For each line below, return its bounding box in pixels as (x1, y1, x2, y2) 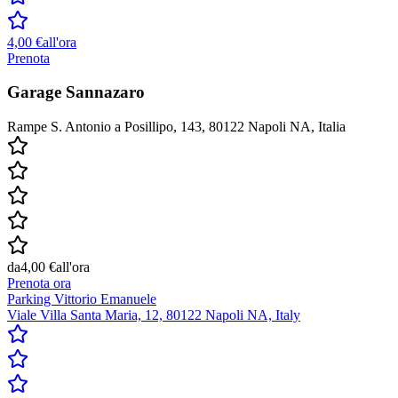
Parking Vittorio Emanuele (7, 291, 156, 307)
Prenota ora (7, 275, 71, 291)
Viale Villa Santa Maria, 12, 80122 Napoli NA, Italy (7, 307, 300, 323)
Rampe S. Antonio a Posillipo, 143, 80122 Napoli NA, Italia (7, 119, 346, 135)
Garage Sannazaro (7, 83, 145, 102)
